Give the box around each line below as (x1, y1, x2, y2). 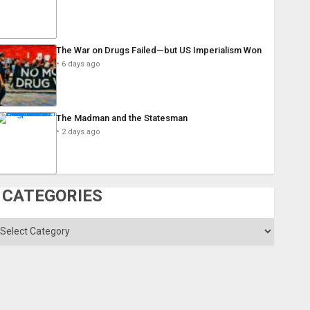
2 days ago (61, 127, 100, 137)
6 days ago (61, 60, 100, 69)
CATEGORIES (1, 186, 102, 206)
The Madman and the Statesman (55, 113, 188, 124)
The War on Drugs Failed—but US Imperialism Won (55, 45, 262, 56)
